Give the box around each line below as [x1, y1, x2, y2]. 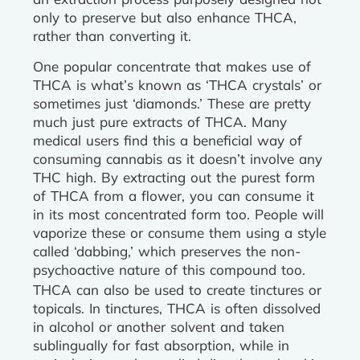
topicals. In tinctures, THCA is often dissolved [33, 300, 321, 317]
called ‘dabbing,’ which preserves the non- [33, 243, 301, 260]
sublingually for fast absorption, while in [33, 337, 289, 354]
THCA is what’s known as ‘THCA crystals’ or [33, 76, 321, 93]
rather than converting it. [33, 27, 191, 44]
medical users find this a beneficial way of [33, 132, 302, 149]
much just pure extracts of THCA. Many [33, 113, 287, 130]
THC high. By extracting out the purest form [33, 169, 315, 186]
